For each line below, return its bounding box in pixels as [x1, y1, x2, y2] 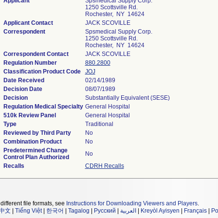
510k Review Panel [3, 112, 56, 119]
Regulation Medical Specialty [3, 103, 83, 110]
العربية [120, 207, 136, 214]
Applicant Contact [3, 19, 53, 26]
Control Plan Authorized [3, 154, 69, 161]
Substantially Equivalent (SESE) [85, 94, 170, 101]
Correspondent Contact [3, 51, 69, 57]
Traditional [85, 121, 113, 127]
